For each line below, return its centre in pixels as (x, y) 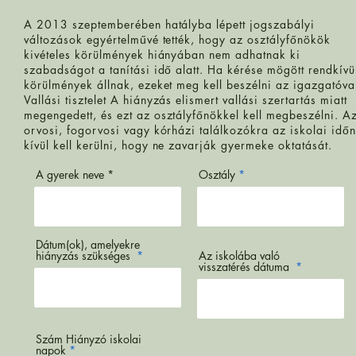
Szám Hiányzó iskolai (89, 339)
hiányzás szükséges (85, 255)
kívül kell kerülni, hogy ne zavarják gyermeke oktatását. (178, 145)
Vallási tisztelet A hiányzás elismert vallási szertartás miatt (186, 100)
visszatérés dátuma (246, 267)
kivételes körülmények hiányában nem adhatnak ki (163, 54)
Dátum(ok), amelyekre (88, 244)
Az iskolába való (239, 255)
